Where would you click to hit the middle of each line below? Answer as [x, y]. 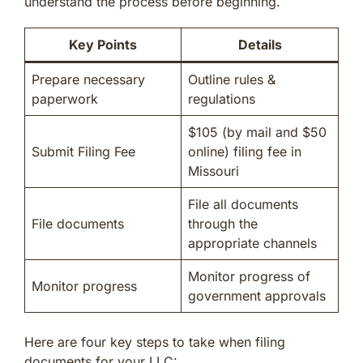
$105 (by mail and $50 [257, 132]
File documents [78, 223]
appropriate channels [252, 243]
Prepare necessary [88, 79]
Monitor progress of [249, 276]
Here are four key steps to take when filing [155, 342]
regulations [222, 98]
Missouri [214, 171]
